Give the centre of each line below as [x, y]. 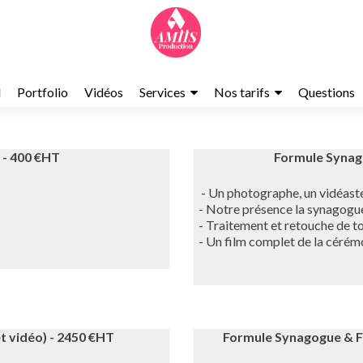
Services [162, 92]
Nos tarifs [241, 92]
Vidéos [103, 92]
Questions [326, 92]
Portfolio [42, 92]
